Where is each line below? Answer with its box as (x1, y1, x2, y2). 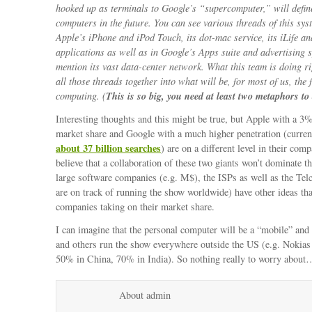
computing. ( (56, 89, 106, 102)
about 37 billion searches (56, 141, 161, 155)
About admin (119, 288, 171, 302)
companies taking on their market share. (56, 200, 214, 213)
